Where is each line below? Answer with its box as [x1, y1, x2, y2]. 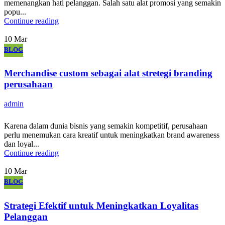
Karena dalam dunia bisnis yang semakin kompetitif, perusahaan [4, 122, 207, 131]
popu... [4, 8, 26, 17]
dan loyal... [4, 140, 39, 149]
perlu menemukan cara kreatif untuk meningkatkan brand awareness [4, 131, 219, 140]
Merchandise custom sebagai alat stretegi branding [4, 68, 212, 79]
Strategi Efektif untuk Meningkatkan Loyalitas [4, 200, 198, 211]
